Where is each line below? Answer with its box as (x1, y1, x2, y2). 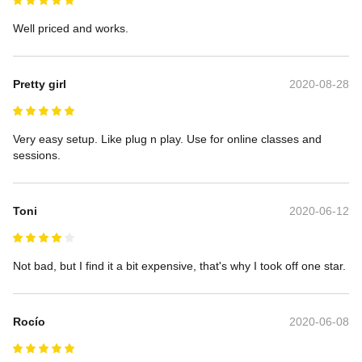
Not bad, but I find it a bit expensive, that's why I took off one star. (13, 259, 346, 272)
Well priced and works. (13, 21, 128, 35)
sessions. (13, 148, 61, 162)
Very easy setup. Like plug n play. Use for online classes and (13, 132, 325, 145)
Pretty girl (13, 77, 66, 90)
